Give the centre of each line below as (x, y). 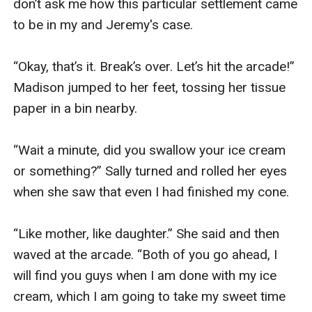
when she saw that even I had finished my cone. (153, 192)
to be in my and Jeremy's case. (105, 24)
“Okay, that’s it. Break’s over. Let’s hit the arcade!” (154, 66)
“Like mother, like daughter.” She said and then (147, 233)
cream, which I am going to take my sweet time (150, 296)
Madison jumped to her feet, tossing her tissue (150, 87)
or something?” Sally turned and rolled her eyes (150, 171)
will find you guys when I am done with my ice (145, 275)
